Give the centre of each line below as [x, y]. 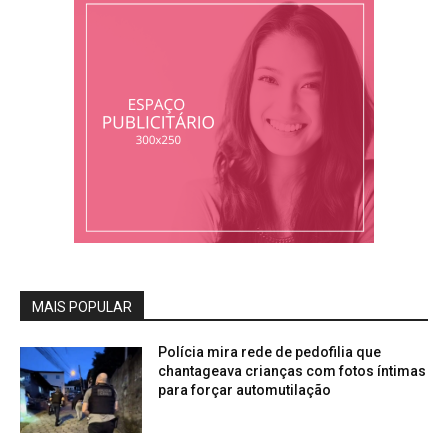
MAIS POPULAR [82, 307]
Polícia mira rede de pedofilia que [270, 352]
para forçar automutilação [245, 390]
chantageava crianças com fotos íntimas [292, 371]
